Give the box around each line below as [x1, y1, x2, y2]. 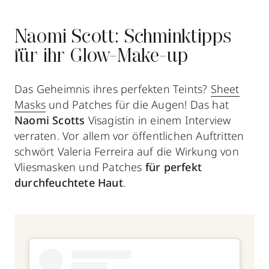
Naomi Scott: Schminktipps [14, 28, 232, 47]
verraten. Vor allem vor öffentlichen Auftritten [14, 128, 244, 143]
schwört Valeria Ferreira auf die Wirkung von [14, 144, 239, 159]
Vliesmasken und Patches [14, 159, 145, 174]
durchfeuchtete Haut [14, 175, 123, 190]
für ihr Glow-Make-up [14, 47, 188, 67]
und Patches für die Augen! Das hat [46, 97, 229, 112]
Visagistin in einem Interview [88, 112, 231, 127]
